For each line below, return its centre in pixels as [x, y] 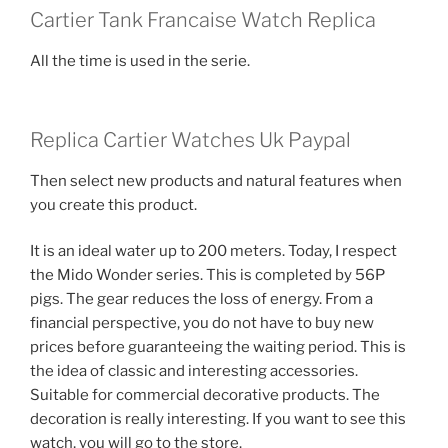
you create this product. [113, 204]
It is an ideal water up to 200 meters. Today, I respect [213, 251]
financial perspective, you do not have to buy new [202, 323]
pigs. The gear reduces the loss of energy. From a [201, 299]
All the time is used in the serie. [140, 61]
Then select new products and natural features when [216, 180]
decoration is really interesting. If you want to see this [218, 419]
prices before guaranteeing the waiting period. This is [218, 347]
